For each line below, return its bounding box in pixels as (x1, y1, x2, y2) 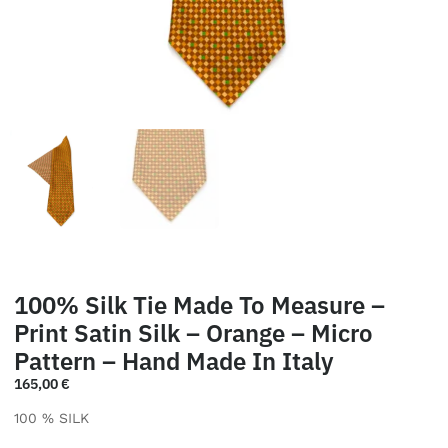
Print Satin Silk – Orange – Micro (14, 316, 373, 349)
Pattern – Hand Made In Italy (14, 344, 334, 377)
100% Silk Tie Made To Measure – (14, 288, 385, 321)
